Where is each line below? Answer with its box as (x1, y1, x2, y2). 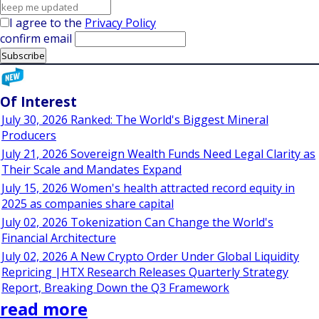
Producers (1, 127, 56, 143)
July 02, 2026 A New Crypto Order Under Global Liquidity (1, 249, 299, 264)
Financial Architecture (1, 230, 116, 246)
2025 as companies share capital (1, 196, 174, 211)
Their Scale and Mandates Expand (1, 162, 182, 177)
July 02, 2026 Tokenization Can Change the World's (1, 214, 273, 230)
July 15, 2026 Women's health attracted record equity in (1, 180, 295, 196)
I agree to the (9, 15, 85, 31)
